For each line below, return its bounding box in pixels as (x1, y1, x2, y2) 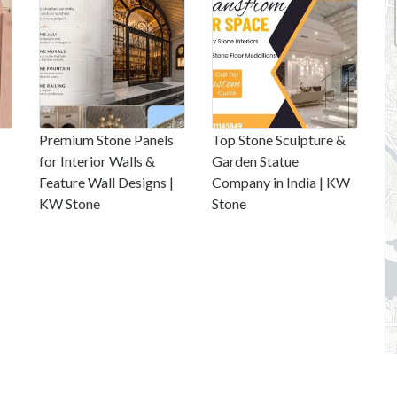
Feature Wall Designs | (39, 174, 174, 191)
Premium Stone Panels (39, 131, 174, 149)
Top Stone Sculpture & (212, 131, 346, 149)
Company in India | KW (212, 174, 350, 191)
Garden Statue (212, 152, 299, 170)
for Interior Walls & (39, 152, 155, 170)
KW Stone (39, 195, 100, 213)
